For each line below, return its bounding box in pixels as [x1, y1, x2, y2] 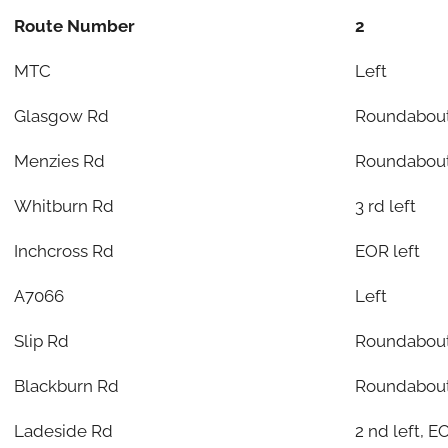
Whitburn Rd [13, 195, 114, 216]
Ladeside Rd [13, 420, 113, 441]
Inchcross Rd [13, 240, 114, 261]
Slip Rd [13, 330, 69, 351]
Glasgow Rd [13, 105, 109, 126]
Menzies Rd [13, 150, 105, 171]
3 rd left [354, 195, 416, 216]
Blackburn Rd [13, 375, 119, 396]
